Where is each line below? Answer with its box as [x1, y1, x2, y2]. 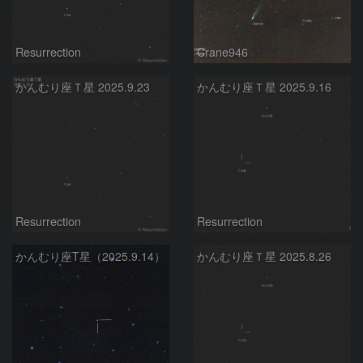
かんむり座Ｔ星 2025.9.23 [15, 79, 150, 96]
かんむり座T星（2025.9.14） [15, 248, 165, 265]
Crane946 [197, 43, 248, 61]
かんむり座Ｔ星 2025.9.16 [197, 79, 331, 96]
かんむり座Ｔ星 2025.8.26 [197, 248, 331, 265]
